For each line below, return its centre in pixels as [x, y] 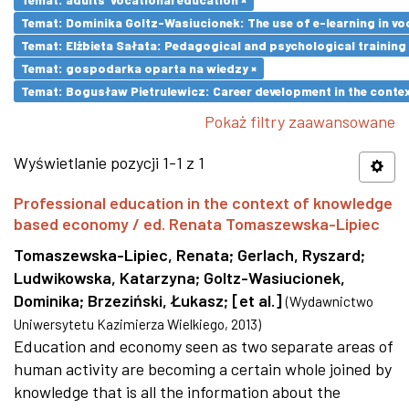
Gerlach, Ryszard [299, 255]
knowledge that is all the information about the [177, 392]
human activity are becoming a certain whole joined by [203, 369]
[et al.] [257, 300]
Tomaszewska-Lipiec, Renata [121, 255]
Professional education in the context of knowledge [203, 203]
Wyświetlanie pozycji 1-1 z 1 [109, 163]
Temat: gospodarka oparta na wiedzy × [139, 68]
